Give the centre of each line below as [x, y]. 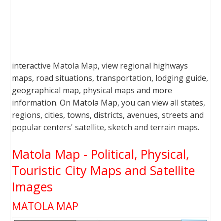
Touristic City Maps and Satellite [103, 170]
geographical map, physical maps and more [92, 90]
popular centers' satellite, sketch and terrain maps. [106, 127]
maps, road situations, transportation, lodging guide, [110, 78]
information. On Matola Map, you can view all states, [109, 103]
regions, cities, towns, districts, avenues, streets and [108, 115]
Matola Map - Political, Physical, [100, 154]
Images [32, 186]
